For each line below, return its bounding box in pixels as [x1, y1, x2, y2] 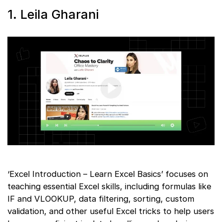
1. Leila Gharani [7, 7, 99, 22]
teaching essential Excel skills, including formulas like [7, 181, 211, 191]
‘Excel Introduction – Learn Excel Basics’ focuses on [7, 168, 208, 179]
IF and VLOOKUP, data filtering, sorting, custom [7, 193, 194, 204]
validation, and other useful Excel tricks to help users [7, 206, 214, 216]
